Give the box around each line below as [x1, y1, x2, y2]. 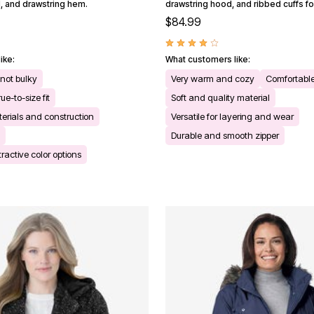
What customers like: [165, 54, 250, 65]
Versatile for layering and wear [171, 111, 294, 123]
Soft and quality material [171, 92, 270, 104]
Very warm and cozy [171, 73, 254, 85]
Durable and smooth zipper [171, 130, 279, 142]
